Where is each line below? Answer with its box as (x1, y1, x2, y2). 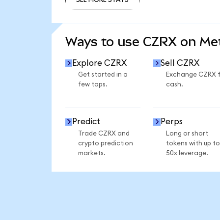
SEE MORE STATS (76, 17, 129, 25)
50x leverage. (165, 149, 208, 157)
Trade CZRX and (78, 130, 130, 137)
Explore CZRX (72, 58, 127, 67)
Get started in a (78, 71, 128, 79)
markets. (78, 149, 106, 157)
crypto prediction (78, 139, 133, 147)
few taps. (78, 81, 108, 88)
